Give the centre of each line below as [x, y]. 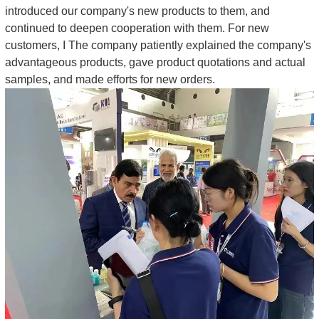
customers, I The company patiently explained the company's [158, 45]
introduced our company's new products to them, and [137, 11]
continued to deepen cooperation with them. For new [137, 28]
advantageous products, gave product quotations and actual [155, 62]
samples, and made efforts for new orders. [110, 79]
